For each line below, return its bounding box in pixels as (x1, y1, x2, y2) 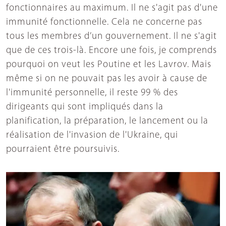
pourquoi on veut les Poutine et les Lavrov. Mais (6, 60, 211, 70)
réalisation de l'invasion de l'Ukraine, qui (6, 130, 178, 140)
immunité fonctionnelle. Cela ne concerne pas (6, 17, 202, 27)
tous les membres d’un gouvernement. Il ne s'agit (6, 31, 217, 41)
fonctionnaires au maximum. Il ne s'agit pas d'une (6, 3, 218, 13)
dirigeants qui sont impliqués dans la (6, 102, 163, 112)
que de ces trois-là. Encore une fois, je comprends (6, 45, 217, 55)
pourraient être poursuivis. (6, 144, 120, 154)
